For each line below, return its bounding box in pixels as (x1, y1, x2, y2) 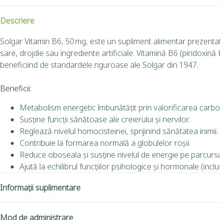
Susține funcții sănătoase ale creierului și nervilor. (20, 113, 189, 125)
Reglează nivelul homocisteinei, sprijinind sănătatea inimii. (20, 125, 218, 137)
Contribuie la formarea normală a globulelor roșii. (20, 137, 191, 148)
